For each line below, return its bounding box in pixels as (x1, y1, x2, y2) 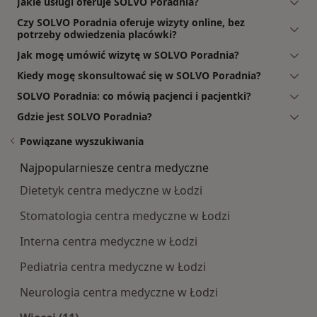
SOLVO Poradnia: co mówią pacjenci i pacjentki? (17, 88, 251, 103)
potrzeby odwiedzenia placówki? (17, 27, 177, 41)
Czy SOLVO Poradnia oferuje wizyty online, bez (17, 15, 245, 29)
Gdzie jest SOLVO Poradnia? (17, 109, 152, 123)
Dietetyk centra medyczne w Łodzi (20, 182, 202, 198)
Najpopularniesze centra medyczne (20, 159, 209, 175)
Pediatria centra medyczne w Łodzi (20, 258, 206, 275)
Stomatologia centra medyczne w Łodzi (20, 207, 230, 224)
